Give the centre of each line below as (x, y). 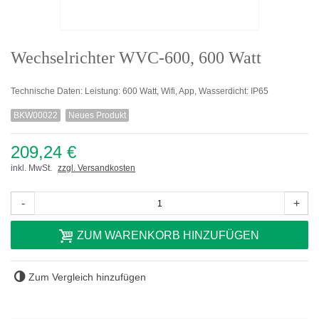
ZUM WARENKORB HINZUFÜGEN (168, 235)
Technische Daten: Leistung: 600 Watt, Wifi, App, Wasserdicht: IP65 (140, 91)
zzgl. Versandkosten (96, 168)
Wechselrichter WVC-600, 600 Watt (136, 58)
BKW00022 (36, 116)
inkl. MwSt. (32, 168)
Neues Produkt (97, 116)
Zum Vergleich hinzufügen (88, 277)
